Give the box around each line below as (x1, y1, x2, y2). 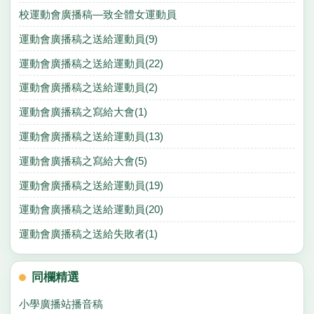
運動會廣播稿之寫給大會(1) (18, 106, 147, 118)
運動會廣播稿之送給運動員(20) (18, 203, 163, 216)
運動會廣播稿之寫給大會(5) (18, 154, 147, 167)
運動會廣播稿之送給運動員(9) (18, 32, 158, 45)
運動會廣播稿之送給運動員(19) (18, 179, 163, 191)
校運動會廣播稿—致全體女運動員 (18, 8, 177, 21)
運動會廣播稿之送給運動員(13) (18, 130, 163, 142)
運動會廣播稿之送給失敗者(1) (18, 228, 158, 240)
